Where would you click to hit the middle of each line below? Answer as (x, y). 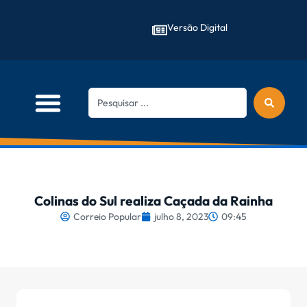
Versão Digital (197, 27)
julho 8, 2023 (181, 217)
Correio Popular (107, 217)
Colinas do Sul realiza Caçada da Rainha (153, 201)
